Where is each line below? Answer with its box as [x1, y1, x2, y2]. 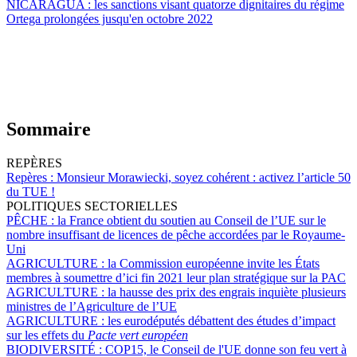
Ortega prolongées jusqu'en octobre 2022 [6, 12, 213, 25]
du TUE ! [6, 184, 55, 198]
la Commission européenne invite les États [108, 256, 320, 270]
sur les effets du [6, 328, 88, 342]
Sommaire [6, 118, 91, 139]
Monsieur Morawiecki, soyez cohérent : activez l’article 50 [57, 170, 351, 184]
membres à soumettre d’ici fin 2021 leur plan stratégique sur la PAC [6, 270, 346, 284]
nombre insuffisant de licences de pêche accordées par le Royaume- [6, 227, 345, 241]
